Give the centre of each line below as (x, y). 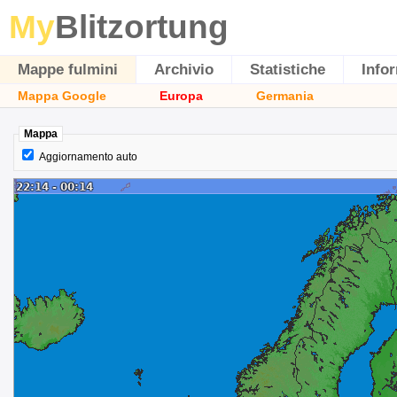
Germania (285, 96)
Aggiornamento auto (88, 157)
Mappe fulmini (68, 70)
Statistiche (288, 70)
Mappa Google (62, 96)
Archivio (184, 70)
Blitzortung (142, 27)
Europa (181, 96)
